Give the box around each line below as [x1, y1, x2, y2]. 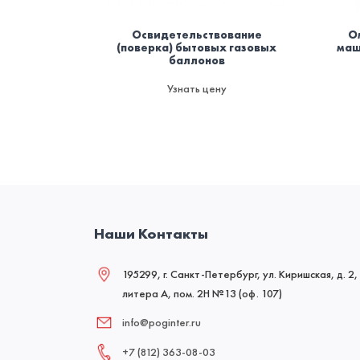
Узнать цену [166, 81, 227, 96]
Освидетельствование [131, 27, 262, 43]
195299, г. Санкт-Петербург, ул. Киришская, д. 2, [122, 267, 358, 282]
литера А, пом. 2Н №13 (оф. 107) [122, 286, 282, 301]
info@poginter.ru [122, 315, 201, 330]
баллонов [168, 53, 225, 68]
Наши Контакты [94, 224, 208, 243]
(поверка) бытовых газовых [117, 40, 276, 55]
